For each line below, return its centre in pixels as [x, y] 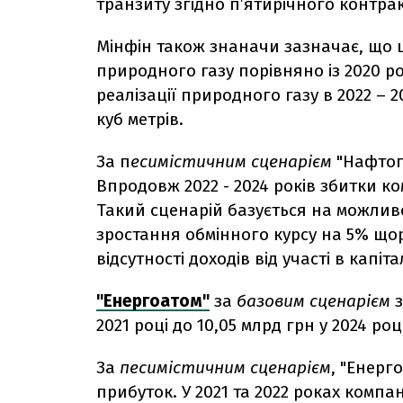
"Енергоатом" [153, 300]
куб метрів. [140, 119]
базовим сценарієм [313, 300]
